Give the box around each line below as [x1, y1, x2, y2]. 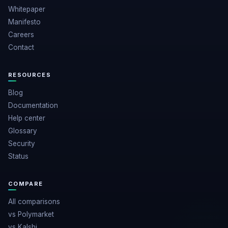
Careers [8, 31, 34, 39]
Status [8, 152, 28, 161]
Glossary [8, 127, 37, 135]
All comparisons [8, 197, 60, 206]
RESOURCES [8, 71, 51, 79]
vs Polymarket [8, 210, 54, 219]
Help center [8, 114, 45, 123]
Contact [8, 43, 34, 52]
